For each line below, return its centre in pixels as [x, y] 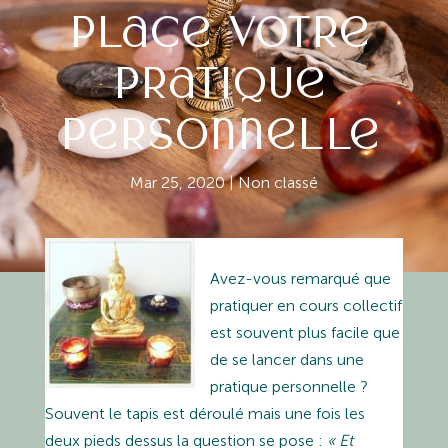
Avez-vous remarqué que [300, 278]
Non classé [277, 182]
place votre [224, 31]
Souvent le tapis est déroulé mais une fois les [204, 413]
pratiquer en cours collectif [305, 305]
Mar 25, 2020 [177, 182]
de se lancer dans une [286, 359]
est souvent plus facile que [304, 332]
